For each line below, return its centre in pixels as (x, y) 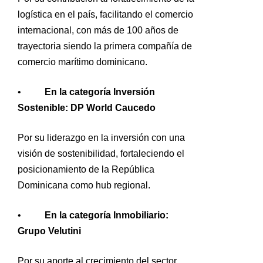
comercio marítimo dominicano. (82, 62)
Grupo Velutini (49, 231)
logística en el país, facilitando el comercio (105, 14)
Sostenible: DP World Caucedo (87, 107)
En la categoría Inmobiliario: (107, 215)
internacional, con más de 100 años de (98, 30)
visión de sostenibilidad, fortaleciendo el (101, 153)
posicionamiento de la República (86, 169)
